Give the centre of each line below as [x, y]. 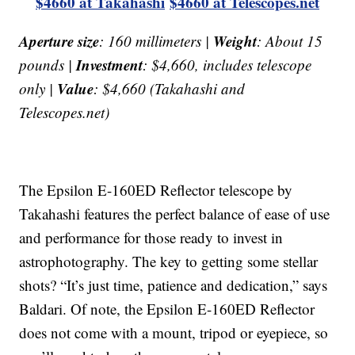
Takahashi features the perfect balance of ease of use [175, 213]
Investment [110, 64]
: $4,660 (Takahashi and [170, 88]
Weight [235, 40]
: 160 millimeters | [157, 40]
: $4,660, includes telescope [227, 64]
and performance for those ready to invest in [151, 237]
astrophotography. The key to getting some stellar [169, 261]
